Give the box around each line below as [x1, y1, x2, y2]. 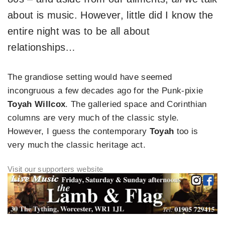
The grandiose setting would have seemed [8, 72, 172, 82]
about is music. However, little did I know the [8, 10, 213, 21]
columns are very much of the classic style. [8, 113, 179, 123]
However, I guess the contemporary [8, 127, 150, 137]
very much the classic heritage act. [8, 140, 146, 150]
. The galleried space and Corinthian [65, 99, 207, 109]
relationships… [8, 42, 76, 53]
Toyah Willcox [8, 99, 66, 109]
